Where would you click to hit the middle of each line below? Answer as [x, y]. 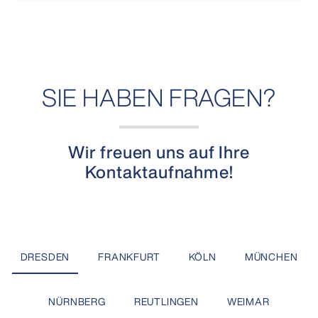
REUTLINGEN [166, 301]
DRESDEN [45, 256]
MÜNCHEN [271, 256]
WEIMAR [248, 301]
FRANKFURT [129, 256]
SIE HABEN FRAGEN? [159, 98]
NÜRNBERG [77, 301]
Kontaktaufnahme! [159, 171]
